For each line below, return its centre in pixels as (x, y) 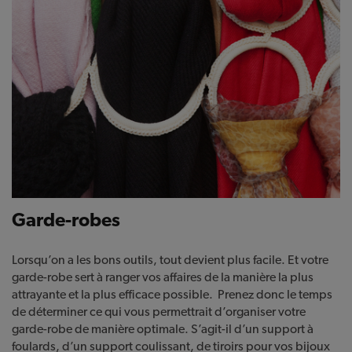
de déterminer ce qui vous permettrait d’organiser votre (159, 311)
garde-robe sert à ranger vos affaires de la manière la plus (163, 277)
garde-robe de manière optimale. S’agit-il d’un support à (163, 328)
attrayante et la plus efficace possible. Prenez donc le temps (172, 294)
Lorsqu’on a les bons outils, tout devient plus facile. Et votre (170, 259)
